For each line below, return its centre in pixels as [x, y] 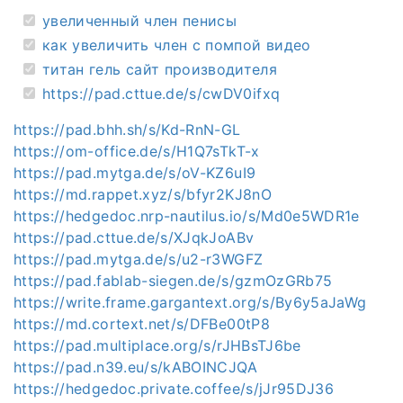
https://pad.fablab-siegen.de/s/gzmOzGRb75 [173, 280]
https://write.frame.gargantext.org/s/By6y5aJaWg [190, 302]
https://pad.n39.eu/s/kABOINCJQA [135, 367]
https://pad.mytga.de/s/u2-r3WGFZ [139, 259]
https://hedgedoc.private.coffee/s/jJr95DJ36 [174, 388]
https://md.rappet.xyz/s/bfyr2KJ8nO [143, 194]
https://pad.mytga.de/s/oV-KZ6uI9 [135, 172]
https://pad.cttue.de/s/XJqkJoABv [134, 237]
